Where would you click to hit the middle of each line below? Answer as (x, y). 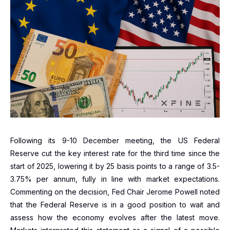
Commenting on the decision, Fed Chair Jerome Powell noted (115, 192)
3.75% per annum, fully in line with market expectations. (115, 179)
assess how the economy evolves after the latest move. (115, 217)
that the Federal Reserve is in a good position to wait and (115, 205)
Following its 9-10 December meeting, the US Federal (115, 140)
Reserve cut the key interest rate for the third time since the (115, 153)
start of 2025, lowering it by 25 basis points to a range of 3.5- (115, 166)
